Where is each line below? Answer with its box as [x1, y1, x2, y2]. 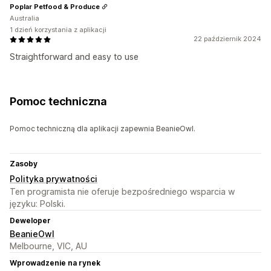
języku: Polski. [10, 198, 65, 209]
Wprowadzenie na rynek [10, 258, 100, 268]
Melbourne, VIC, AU [10, 241, 87, 252]
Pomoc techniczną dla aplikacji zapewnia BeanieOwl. [10, 124, 195, 134]
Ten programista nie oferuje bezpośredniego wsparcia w [10, 186, 235, 197]
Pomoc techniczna [10, 95, 108, 108]
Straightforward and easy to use [10, 51, 139, 62]
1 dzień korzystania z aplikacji [10, 25, 106, 34]
